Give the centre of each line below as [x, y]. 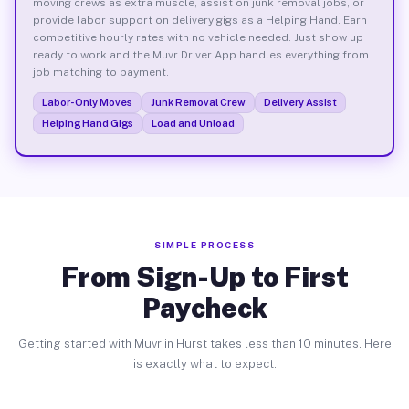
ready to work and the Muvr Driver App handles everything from [200, 54]
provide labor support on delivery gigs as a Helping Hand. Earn [199, 20]
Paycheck [204, 308]
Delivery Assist [300, 102]
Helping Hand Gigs [87, 123]
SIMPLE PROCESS [204, 245]
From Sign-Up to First [204, 277]
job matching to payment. [100, 72]
